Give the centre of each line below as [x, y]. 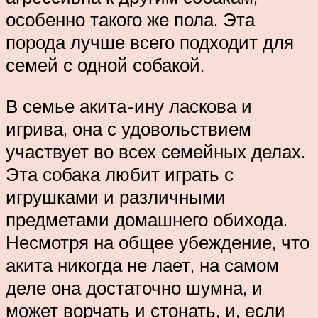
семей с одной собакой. [105, 65]
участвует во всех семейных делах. [155, 151]
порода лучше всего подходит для [150, 42]
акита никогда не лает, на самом [142, 264]
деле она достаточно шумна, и [134, 287]
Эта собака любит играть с [120, 174]
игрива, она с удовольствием [128, 128]
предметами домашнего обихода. [147, 219]
